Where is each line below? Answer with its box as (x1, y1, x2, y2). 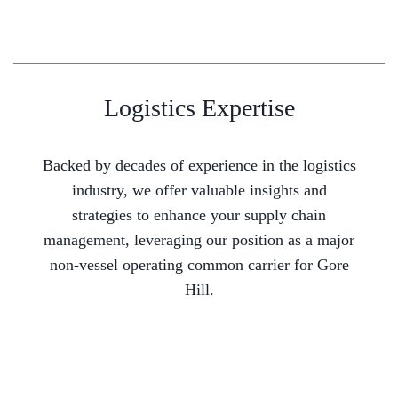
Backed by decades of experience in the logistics (42, 156, 356, 175)
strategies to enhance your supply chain (72, 206, 326, 225)
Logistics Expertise (103, 94, 295, 123)
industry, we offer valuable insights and (71, 181, 327, 200)
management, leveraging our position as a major (44, 231, 354, 250)
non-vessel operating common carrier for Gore (49, 256, 349, 275)
